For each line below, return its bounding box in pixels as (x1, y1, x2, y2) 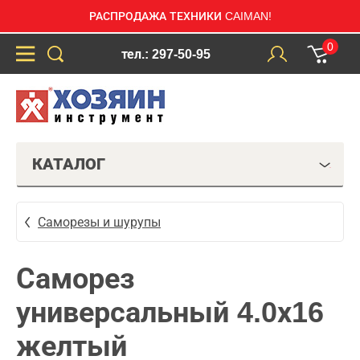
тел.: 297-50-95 (121, 47, 211, 61)
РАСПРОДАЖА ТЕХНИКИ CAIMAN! (88, 10, 272, 22)
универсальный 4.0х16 (16, 296, 324, 329)
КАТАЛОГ (32, 155, 105, 173)
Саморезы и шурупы (38, 215, 161, 229)
